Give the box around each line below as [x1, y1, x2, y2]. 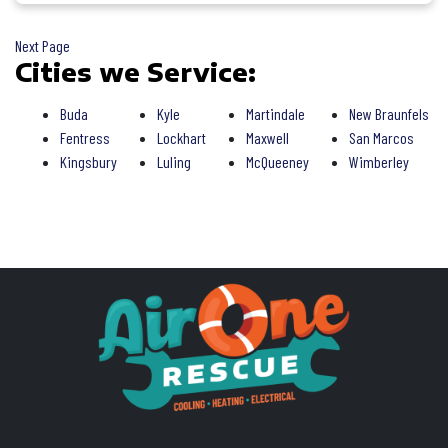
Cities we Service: [15, 57, 256, 87]
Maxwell [245, 128, 289, 147]
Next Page [15, 36, 70, 55]
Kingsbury [59, 152, 117, 171]
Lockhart [156, 128, 206, 147]
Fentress [59, 128, 110, 147]
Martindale [245, 104, 305, 123]
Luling [156, 152, 191, 171]
